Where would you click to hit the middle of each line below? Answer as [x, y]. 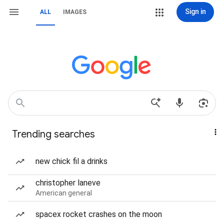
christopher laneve [68, 183]
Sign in [195, 11]
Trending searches [53, 134]
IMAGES [75, 12]
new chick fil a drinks [71, 161]
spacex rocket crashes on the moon [99, 214]
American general [64, 193]
